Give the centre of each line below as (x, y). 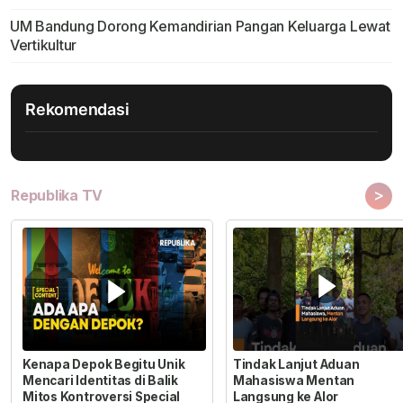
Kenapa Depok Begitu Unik (104, 364)
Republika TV (57, 196)
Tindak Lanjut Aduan (296, 364)
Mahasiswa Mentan (294, 380)
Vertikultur (43, 45)
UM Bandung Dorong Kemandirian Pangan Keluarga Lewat (200, 27)
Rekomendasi (77, 110)
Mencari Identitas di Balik (100, 380)
